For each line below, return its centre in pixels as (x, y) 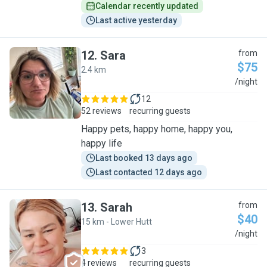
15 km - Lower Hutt (117, 222)
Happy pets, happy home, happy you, (157, 129)
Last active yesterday (136, 20)
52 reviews (101, 111)
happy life (102, 143)
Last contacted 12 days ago (149, 172)
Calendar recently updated (147, 6)
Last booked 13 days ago (144, 158)
